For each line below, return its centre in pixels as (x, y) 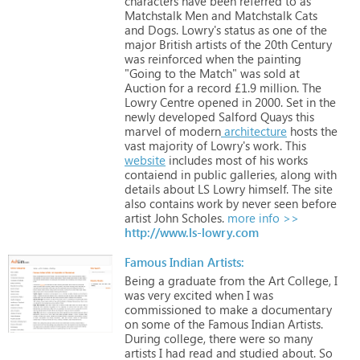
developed (185, 116)
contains (170, 203)
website (145, 160)
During (143, 338)
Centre (176, 102)
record (213, 87)
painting (278, 58)
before (317, 203)
